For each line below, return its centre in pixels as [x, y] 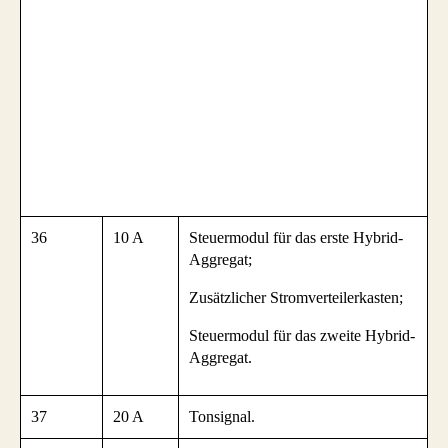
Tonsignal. [222, 417]
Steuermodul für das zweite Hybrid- [302, 336]
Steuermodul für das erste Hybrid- [296, 238]
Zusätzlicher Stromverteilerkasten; [296, 298]
